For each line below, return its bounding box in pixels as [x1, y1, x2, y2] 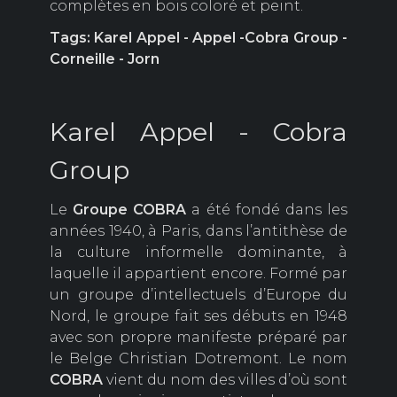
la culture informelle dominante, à [50, 244, 347, 261]
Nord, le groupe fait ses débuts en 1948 [50, 307, 347, 325]
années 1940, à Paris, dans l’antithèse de [50, 222, 347, 240]
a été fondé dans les [186, 201, 348, 219]
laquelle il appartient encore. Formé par [50, 265, 347, 283]
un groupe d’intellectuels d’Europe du [50, 286, 347, 304]
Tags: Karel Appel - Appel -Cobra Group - [50, 29, 347, 47]
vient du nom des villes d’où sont [103, 371, 347, 389]
